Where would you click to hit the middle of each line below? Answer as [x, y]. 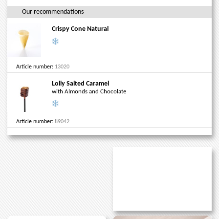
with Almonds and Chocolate [89, 91]
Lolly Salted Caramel [80, 84]
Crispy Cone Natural [80, 29]
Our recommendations [53, 12]
